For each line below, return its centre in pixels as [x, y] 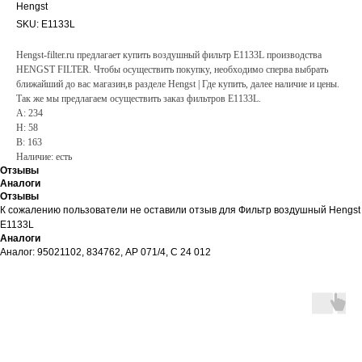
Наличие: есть [44, 157]
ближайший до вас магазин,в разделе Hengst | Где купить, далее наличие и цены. [178, 84]
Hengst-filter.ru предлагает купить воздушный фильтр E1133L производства [169, 55]
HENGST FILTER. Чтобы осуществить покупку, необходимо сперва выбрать [172, 69]
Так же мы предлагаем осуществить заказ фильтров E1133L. [139, 99]
